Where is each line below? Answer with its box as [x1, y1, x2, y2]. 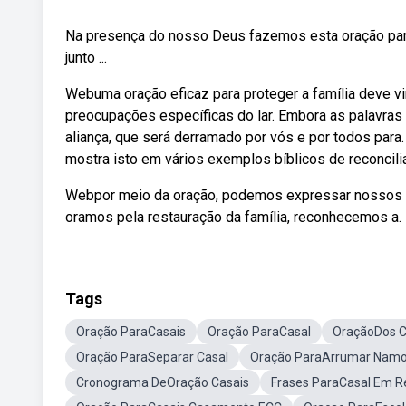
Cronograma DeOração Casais [76, 375, 249, 390]
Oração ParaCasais [76, 324, 186, 339]
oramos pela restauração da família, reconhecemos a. [65, 208, 401, 226]
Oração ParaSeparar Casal [76, 350, 228, 364]
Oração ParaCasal [208, 324, 311, 339]
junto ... [65, 49, 107, 66]
